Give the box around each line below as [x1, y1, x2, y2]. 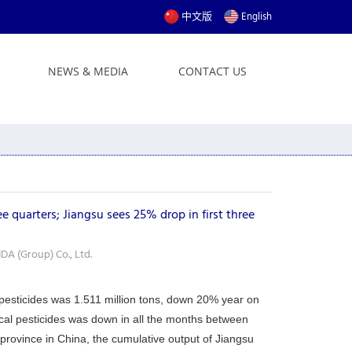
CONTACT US [178, 64, 247, 79]
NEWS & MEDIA [48, 64, 128, 79]
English [241, 8, 272, 25]
